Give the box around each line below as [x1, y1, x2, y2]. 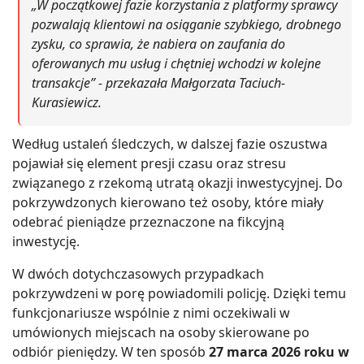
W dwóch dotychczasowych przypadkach [12, 264, 264, 283]
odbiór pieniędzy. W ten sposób [12, 342, 209, 361]
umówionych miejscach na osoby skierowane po [12, 323, 310, 341]
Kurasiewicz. [32, 93, 102, 111]
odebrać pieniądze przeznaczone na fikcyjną [12, 212, 284, 231]
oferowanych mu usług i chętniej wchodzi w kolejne [32, 54, 321, 72]
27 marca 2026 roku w [209, 342, 349, 361]
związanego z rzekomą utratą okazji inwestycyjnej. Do [12, 173, 343, 192]
